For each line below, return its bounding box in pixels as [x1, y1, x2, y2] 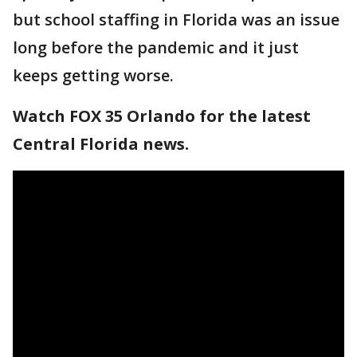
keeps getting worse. [13, 65, 174, 86]
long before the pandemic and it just [13, 37, 299, 58]
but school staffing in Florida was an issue [13, 9, 339, 30]
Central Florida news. [13, 133, 189, 155]
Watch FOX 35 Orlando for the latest [13, 105, 311, 127]
